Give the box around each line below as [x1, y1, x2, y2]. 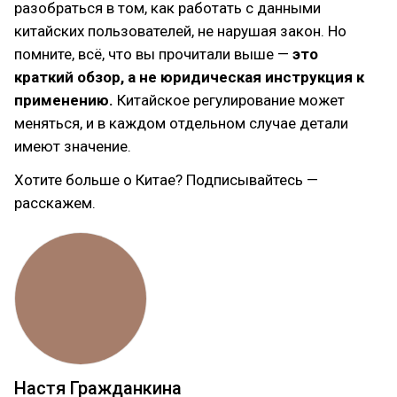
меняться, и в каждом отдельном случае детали [14, 113, 348, 132]
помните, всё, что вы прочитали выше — [14, 44, 292, 63]
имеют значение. [14, 136, 131, 155]
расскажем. [14, 193, 96, 212]
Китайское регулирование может [117, 90, 345, 109]
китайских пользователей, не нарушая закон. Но [14, 21, 346, 40]
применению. [14, 90, 117, 109]
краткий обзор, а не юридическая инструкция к [14, 67, 364, 86]
